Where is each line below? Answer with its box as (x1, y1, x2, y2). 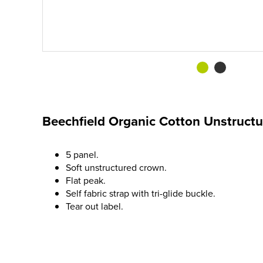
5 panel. (66, 148, 99, 161)
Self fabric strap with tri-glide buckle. (66, 187, 215, 200)
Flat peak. (66, 174, 106, 187)
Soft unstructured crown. (66, 161, 167, 174)
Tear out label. (66, 200, 123, 213)
